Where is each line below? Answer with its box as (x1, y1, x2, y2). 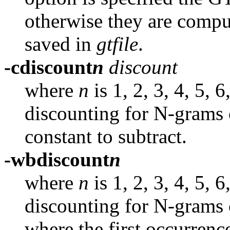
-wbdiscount (4, 148, 109, 170)
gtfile (97, 32, 138, 55)
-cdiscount (4, 55, 92, 78)
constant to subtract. (25, 125, 187, 147)
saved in (25, 32, 97, 55)
